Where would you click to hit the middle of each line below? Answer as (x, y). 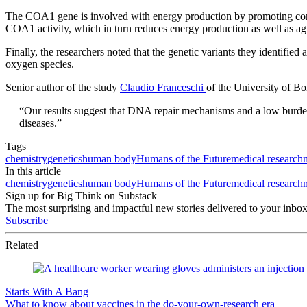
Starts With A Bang (47, 292)
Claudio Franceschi (163, 88)
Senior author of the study (63, 88)
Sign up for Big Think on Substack (81, 196)
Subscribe (27, 221)
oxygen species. (40, 64)
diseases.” (40, 123)
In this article (33, 171)
